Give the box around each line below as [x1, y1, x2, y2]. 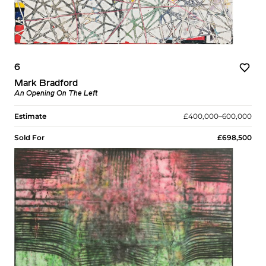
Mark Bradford [14, 79, 78, 89]
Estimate [14, 112, 46, 121]
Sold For [14, 133, 45, 142]
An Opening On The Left [14, 90, 97, 98]
